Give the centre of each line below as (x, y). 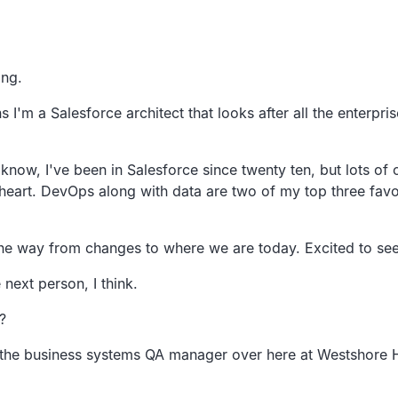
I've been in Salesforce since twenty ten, (180, 169)
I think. (115, 283)
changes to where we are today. (193, 247)
